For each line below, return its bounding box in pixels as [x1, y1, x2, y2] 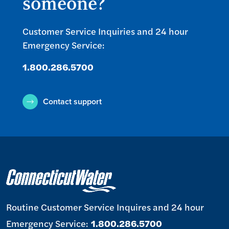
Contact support [43, 95, 102, 107]
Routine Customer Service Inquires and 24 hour [6, 200, 204, 213]
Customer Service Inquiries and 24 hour [22, 25, 188, 38]
